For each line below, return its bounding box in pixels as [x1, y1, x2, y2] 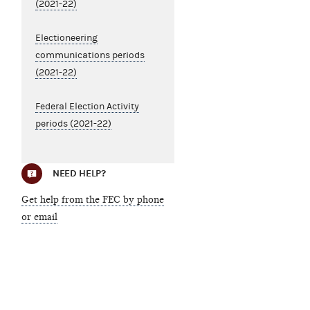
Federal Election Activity [35, 101, 139, 113]
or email [21, 211, 57, 224]
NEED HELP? [52, 167, 106, 180]
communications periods [35, 50, 145, 62]
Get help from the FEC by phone [21, 194, 164, 206]
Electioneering [35, 33, 98, 44]
